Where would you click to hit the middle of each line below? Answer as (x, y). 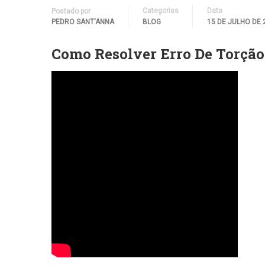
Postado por (71, 11)
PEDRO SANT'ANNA (83, 22)
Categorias (161, 11)
